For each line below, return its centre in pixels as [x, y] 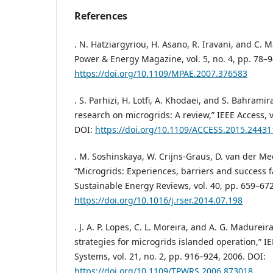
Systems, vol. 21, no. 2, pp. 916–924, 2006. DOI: [170, 256]
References [101, 16]
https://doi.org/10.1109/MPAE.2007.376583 [161, 73]
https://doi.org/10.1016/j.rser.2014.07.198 [158, 200]
